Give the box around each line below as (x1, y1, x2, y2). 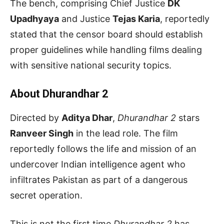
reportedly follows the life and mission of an (10, 143, 196, 154)
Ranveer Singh (10, 127, 73, 138)
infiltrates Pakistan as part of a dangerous (10, 174, 187, 185)
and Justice (59, 13, 112, 24)
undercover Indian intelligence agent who (10, 158, 185, 169)
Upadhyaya (10, 13, 59, 24)
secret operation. (10, 189, 82, 200)
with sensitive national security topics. (10, 59, 171, 70)
